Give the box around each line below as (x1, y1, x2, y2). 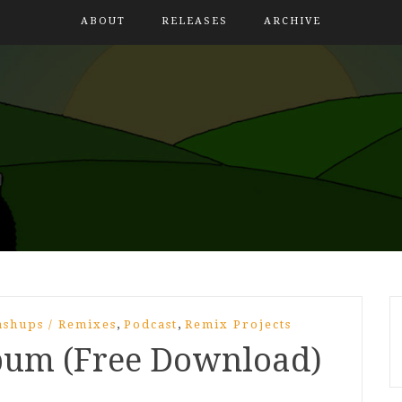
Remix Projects (185, 318, 292, 331)
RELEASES (162, 15, 228, 27)
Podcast (124, 318, 178, 331)
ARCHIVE (264, 15, 321, 27)
